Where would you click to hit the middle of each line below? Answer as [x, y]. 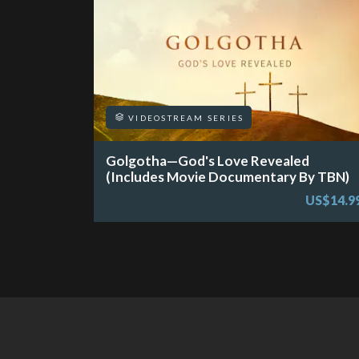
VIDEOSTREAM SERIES [185, 117]
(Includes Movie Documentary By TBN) [228, 176]
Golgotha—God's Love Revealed [208, 160]
